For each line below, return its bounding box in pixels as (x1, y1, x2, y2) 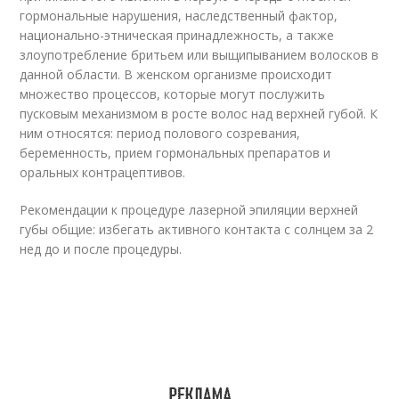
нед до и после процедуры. (20, 240, 183, 258)
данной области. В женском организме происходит (20, 66, 333, 84)
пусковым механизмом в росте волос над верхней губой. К (20, 105, 379, 123)
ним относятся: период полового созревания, (20, 125, 301, 142)
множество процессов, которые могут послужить (20, 85, 326, 103)
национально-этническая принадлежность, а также (20, 27, 335, 45)
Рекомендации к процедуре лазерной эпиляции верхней (20, 201, 359, 219)
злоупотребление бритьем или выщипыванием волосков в (20, 46, 379, 64)
